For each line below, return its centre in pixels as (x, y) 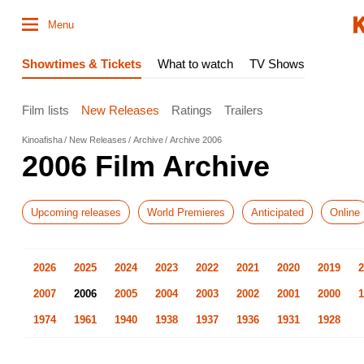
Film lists (45, 110)
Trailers (244, 110)
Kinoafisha (42, 140)
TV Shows (277, 64)
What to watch (195, 64)
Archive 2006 (196, 140)
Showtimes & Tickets (82, 64)
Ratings (192, 110)
